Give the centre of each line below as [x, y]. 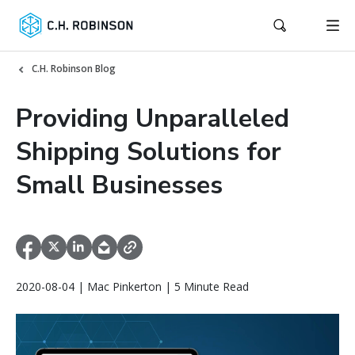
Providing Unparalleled [153, 118]
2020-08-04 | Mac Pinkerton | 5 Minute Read [132, 287]
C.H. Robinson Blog [74, 69]
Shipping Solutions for [149, 152]
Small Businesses [119, 185]
